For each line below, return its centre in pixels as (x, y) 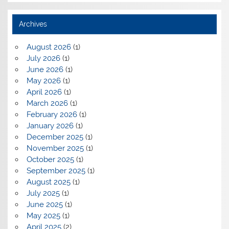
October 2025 (50, 159)
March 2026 (47, 103)
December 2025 (55, 137)
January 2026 (50, 125)
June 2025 (44, 204)
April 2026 (44, 92)
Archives (33, 24)
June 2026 (45, 69)
